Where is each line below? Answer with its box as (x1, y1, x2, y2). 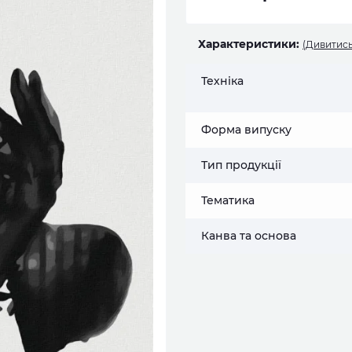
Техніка (201, 74, 244, 88)
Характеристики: (198, 37, 299, 51)
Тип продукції (201, 158, 281, 172)
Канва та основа (201, 229, 296, 243)
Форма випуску (201, 123, 291, 137)
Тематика (201, 193, 255, 207)
